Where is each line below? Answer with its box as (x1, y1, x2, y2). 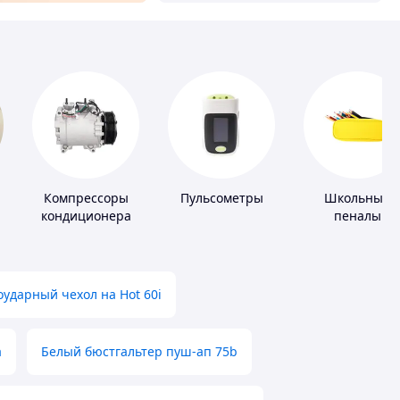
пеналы (333, 207, 381, 225)
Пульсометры (179, 189, 263, 207)
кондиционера (40, 207, 131, 225)
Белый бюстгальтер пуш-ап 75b (41, 343, 237, 361)
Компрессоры (43, 189, 129, 207)
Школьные (324, 189, 390, 207)
